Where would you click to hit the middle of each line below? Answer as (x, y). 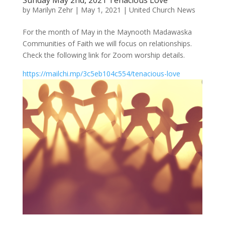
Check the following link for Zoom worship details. (103, 55)
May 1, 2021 (101, 10)
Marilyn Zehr (52, 10)
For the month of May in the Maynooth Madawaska (107, 32)
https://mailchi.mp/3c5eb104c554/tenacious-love (101, 74)
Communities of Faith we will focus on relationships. (107, 44)
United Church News (162, 10)
